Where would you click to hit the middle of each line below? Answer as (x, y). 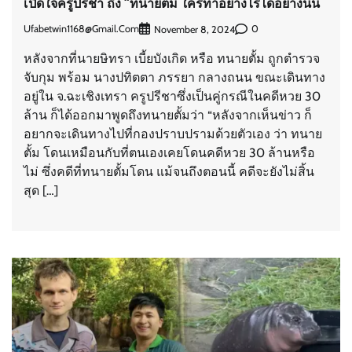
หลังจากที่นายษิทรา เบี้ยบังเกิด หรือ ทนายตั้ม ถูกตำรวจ (172, 58)
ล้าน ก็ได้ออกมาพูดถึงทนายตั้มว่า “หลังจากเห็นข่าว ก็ (168, 115)
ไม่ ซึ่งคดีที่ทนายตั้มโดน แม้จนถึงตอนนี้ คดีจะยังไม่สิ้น (169, 171)
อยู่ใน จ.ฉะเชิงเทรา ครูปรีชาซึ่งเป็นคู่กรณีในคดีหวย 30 (172, 96)
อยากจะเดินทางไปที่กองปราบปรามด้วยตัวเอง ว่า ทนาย (173, 134)
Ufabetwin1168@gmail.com (81, 29)
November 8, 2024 (194, 29)
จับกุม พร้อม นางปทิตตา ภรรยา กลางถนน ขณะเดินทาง (174, 77)
